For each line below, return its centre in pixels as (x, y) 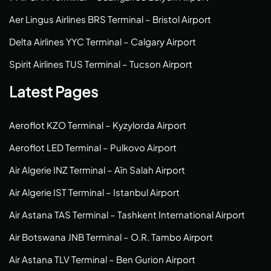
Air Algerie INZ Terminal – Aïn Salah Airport (97, 170)
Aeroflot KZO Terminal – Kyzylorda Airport (98, 125)
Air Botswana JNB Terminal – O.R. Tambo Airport (111, 237)
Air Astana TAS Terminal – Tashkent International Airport (127, 214)
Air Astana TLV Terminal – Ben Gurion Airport (102, 259)
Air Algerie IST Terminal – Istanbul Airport (94, 192)
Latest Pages (54, 91)
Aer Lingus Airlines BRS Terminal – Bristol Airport (110, 19)
